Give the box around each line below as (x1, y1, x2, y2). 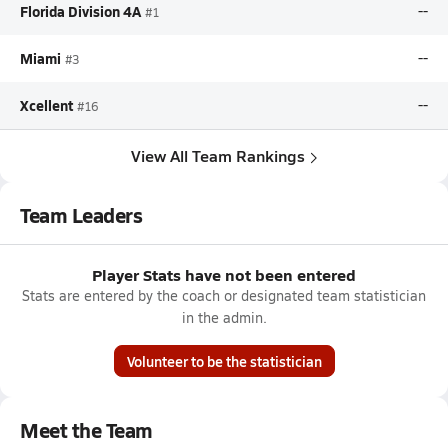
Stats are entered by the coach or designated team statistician (22, 286, 426, 305)
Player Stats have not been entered (92, 263, 356, 286)
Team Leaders (20, 201, 143, 229)
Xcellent (20, 95, 73, 115)
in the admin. (181, 308, 267, 327)
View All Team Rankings (131, 144, 305, 167)
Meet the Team (20, 416, 153, 444)
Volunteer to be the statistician (126, 351, 322, 371)
